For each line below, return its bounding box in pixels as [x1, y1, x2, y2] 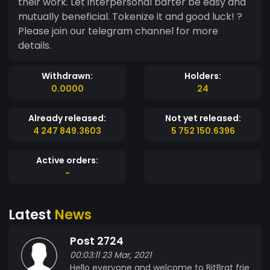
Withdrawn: [42, 69, 93, 82]
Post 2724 [70, 233, 124, 248]
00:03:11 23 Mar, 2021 [70, 248, 151, 261]
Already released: [28, 111, 106, 124]
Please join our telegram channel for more [18, 24, 218, 38]
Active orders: [36, 154, 98, 166]
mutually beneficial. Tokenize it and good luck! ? [18, 9, 242, 24]
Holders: [184, 69, 221, 82]
